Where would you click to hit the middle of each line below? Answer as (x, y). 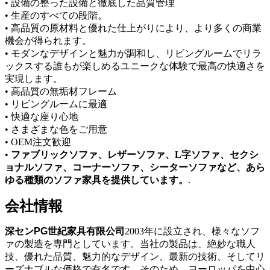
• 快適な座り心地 (42, 116)
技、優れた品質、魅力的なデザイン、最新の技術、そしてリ (135, 256)
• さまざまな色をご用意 (56, 129)
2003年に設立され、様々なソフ (192, 231)
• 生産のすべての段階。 (56, 15)
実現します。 (34, 78)
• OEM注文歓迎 (38, 142)
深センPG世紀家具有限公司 (65, 231)
